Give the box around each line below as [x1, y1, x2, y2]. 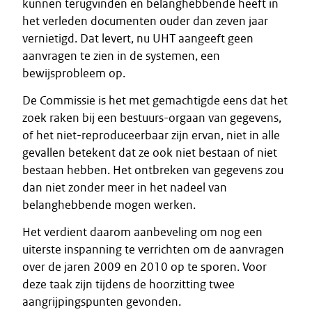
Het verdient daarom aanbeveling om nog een [22, 224, 263, 240]
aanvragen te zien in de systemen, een [22, 48, 220, 63]
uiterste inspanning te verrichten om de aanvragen [22, 242, 284, 257]
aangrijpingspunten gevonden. [22, 294, 181, 309]
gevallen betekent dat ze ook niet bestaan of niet [22, 145, 277, 160]
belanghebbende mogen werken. [22, 197, 196, 212]
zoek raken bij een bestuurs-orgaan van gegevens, [22, 110, 281, 125]
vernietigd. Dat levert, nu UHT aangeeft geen [22, 31, 253, 46]
